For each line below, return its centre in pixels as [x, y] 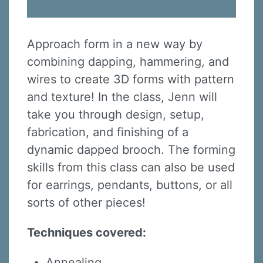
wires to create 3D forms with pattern [131, 80]
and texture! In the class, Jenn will [122, 97]
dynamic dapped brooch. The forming [131, 150]
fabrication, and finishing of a [108, 132]
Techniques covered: [88, 233]
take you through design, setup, [116, 115]
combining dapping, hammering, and [128, 62]
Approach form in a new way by [115, 44]
